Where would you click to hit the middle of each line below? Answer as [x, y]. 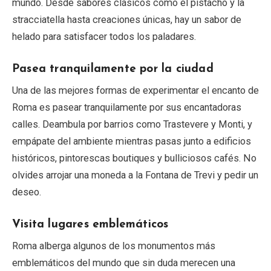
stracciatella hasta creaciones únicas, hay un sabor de [127, 19]
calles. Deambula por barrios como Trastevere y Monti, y [132, 124]
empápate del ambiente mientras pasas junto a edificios [132, 141]
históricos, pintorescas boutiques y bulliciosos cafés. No [134, 158]
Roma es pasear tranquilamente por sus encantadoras [127, 107]
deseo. [27, 192]
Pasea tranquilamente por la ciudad [113, 69]
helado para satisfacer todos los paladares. [104, 36]
